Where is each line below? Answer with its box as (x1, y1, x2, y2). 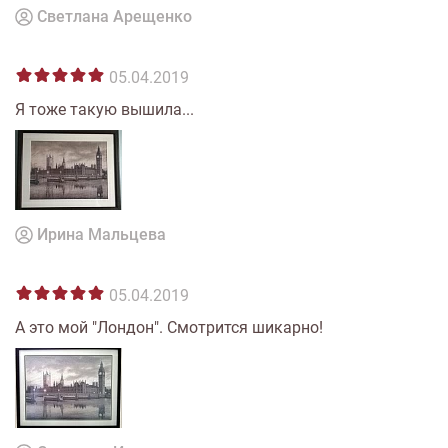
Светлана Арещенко (37, 7, 192, 26)
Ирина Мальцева (37, 225, 166, 244)
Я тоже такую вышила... (15, 100, 194, 119)
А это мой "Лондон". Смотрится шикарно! (15, 318, 323, 337)
